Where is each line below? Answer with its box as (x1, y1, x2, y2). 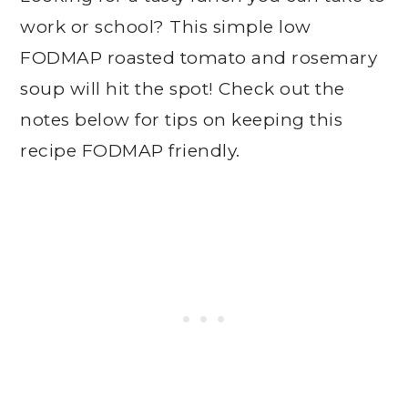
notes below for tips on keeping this (20, 109, 343, 130)
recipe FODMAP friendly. (20, 140, 240, 161)
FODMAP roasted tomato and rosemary (20, 47, 378, 68)
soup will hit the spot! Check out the (20, 78, 345, 99)
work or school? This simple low (20, 16, 311, 37)
